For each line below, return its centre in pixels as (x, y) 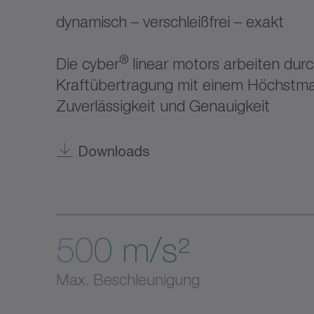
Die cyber (88, 64)
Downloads (114, 151)
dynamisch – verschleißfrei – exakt (170, 22)
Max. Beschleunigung (128, 280)
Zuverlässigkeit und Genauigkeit (163, 106)
